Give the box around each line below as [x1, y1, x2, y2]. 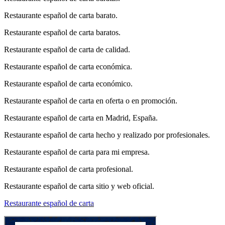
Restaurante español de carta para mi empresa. [4, 147, 150, 156]
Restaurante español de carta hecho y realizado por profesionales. [4, 130, 210, 139]
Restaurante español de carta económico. [4, 79, 133, 88]
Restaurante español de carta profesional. [4, 164, 133, 173]
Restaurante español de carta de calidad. [4, 45, 130, 54]
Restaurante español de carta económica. [4, 62, 132, 71]
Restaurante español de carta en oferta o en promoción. [4, 96, 177, 105]
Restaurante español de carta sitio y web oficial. [4, 181, 154, 190]
